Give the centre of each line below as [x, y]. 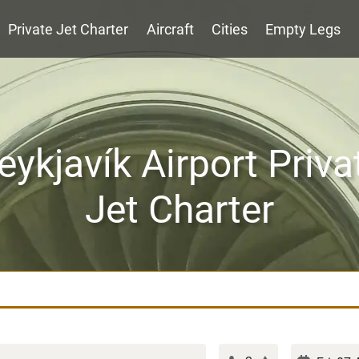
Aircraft [170, 29]
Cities [230, 29]
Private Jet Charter [69, 29]
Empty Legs [303, 29]
